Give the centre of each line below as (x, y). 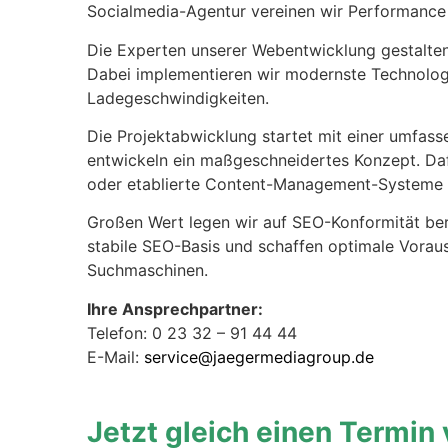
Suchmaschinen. (147, 270)
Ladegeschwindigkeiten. (178, 97)
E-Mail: (115, 356)
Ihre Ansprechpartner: (175, 308)
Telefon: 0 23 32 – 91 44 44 (192, 332)
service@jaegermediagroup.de (259, 356)
